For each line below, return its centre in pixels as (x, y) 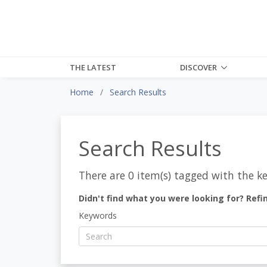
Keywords (98, 215)
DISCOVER (199, 67)
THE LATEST (93, 67)
